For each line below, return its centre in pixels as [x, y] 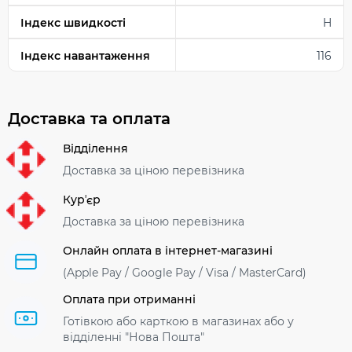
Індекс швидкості [73, 22]
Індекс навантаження [85, 55]
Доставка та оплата [89, 118]
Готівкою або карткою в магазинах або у [178, 321]
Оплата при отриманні [129, 299]
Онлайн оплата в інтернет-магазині [168, 251]
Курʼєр [82, 200]
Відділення [95, 149]
